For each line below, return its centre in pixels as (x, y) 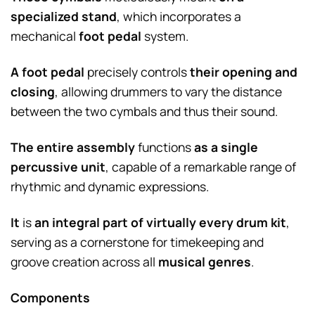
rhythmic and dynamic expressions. (110, 186)
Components (50, 297)
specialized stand (64, 17)
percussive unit (58, 166)
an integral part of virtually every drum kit (160, 222)
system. (165, 36)
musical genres (205, 261)
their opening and (244, 71)
